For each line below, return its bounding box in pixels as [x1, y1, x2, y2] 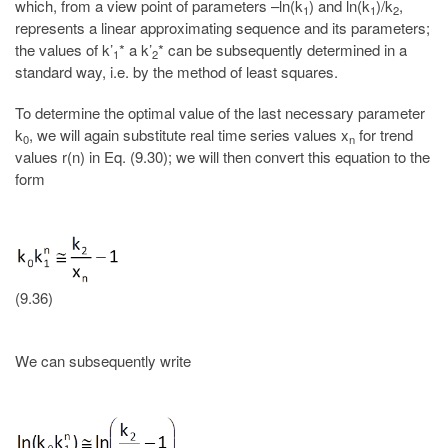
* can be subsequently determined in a [158, 39, 407, 61]
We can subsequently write [15, 349, 191, 371]
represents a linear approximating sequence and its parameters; [15, 17, 430, 39]
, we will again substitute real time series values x [29, 124, 349, 146]
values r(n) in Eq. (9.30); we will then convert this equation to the [15, 146, 430, 168]
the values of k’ [15, 39, 113, 61]
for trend [355, 124, 413, 146]
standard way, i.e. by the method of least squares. [15, 61, 338, 83]
